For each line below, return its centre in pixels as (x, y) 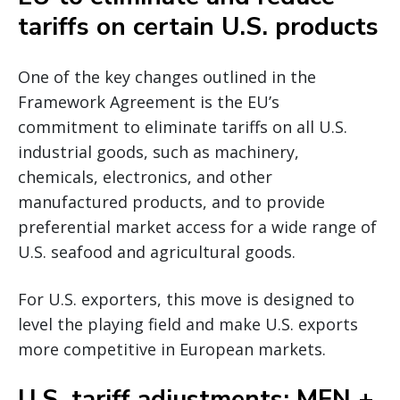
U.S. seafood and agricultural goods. (157, 251)
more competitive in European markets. (172, 349)
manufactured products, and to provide (171, 201)
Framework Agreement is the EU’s (149, 101)
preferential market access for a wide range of (197, 226)
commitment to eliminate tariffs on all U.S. (183, 126)
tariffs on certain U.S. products (198, 26)
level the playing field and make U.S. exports (188, 324)
